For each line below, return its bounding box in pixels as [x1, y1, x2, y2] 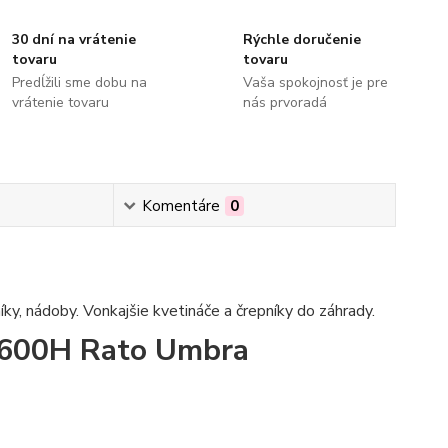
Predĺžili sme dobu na [12, 73, 148, 92]
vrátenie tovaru [12, 93, 110, 112]
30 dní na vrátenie [12, 30, 137, 49]
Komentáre [141, 196, 220, 216]
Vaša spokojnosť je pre [242, 73, 388, 92]
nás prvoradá [242, 93, 327, 112]
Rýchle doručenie [242, 30, 361, 49]
